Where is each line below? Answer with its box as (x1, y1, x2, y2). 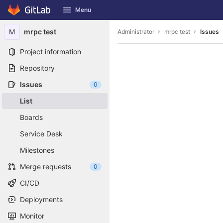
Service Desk (20, 129, 63, 138)
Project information (20, 47, 81, 56)
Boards (20, 113, 43, 121)
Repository (20, 64, 55, 72)
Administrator (117, 27, 154, 35)
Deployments (20, 195, 63, 204)
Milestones (20, 146, 54, 154)
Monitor (20, 212, 44, 220)
